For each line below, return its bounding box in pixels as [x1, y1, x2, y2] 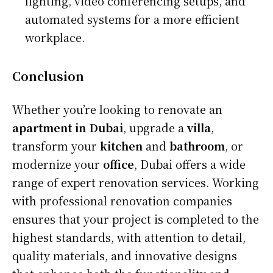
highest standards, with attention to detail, [12, 229, 246, 245]
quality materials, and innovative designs [12, 247, 237, 263]
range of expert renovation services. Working [12, 174, 259, 190]
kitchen [100, 137, 143, 154]
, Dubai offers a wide [134, 155, 246, 172]
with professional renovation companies [12, 192, 232, 208]
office [103, 155, 134, 172]
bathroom [169, 137, 225, 154]
